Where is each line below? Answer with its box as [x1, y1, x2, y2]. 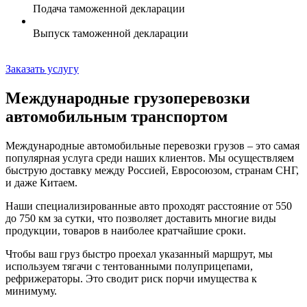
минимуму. [5, 284, 57, 297]
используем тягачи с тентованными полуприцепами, [5, 260, 253, 272]
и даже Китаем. [5, 176, 80, 188]
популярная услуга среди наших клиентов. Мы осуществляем [5, 151, 294, 164]
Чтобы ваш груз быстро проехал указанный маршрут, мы [5, 247, 273, 260]
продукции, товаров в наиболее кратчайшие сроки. [5, 224, 249, 236]
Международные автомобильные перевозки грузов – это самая [5, 139, 299, 151]
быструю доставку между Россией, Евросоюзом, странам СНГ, [5, 164, 299, 176]
